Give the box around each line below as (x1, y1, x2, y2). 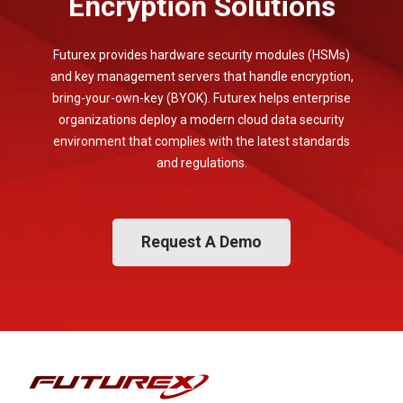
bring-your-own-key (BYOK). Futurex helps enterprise (52, 90, 351, 105)
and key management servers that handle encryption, (49, 68, 354, 84)
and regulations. (156, 155, 247, 170)
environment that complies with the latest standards (53, 133, 350, 148)
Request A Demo (141, 232, 262, 251)
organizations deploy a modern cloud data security (58, 112, 345, 127)
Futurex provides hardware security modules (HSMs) (53, 47, 350, 62)
